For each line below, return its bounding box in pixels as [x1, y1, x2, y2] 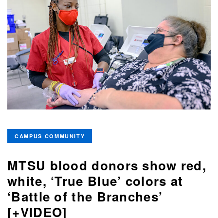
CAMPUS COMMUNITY [15, 132, 85, 140]
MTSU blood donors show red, [7, 156, 207, 175]
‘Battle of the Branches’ [7, 187, 163, 206]
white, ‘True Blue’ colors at [7, 172, 183, 190]
